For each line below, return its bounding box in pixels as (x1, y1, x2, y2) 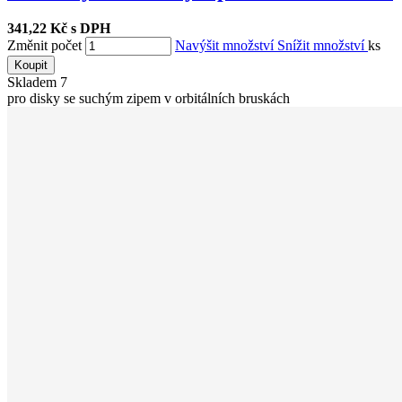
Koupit (14, 58, 48, 73)
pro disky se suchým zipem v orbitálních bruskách (7, 91, 290, 107)
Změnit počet (7, 38, 82, 54)
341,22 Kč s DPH (7, 21, 110, 37)
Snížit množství (277, 38, 368, 54)
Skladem (7, 74, 60, 91)
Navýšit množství (175, 38, 277, 54)
